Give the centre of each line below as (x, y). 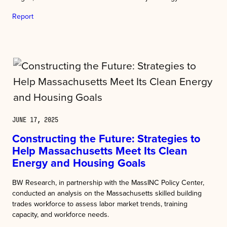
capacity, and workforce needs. (61, 214)
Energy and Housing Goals (79, 163)
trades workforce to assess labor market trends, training (100, 204)
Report (23, 16)
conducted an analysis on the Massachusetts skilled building (107, 193)
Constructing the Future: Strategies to (106, 139)
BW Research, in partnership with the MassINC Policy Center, (108, 182)
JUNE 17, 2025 (35, 119)
